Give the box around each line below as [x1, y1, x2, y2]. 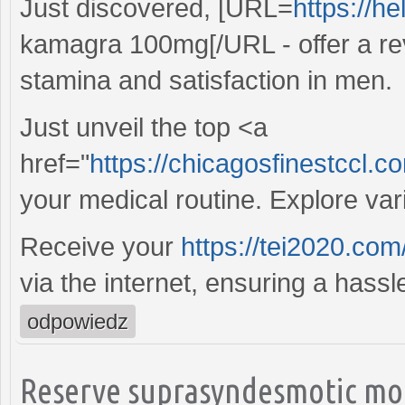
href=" [20, 148, 89, 178]
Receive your [20, 231, 181, 261]
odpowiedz [27, 308, 128, 334]
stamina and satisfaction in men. [20, 65, 392, 95]
